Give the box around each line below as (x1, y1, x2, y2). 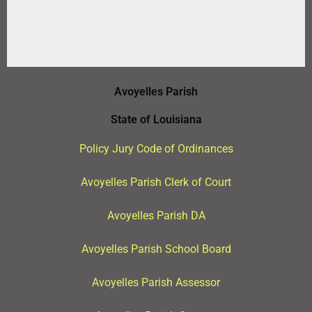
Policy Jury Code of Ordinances (79, 142, 233, 156)
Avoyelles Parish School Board (81, 242, 231, 256)
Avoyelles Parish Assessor (92, 276, 220, 290)
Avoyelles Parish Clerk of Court (81, 175, 231, 189)
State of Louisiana (110, 113, 202, 127)
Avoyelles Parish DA (107, 209, 205, 223)
